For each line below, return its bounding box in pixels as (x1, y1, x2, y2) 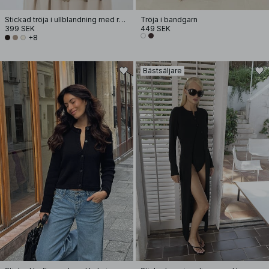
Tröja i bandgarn (141, 15, 198, 24)
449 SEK (141, 24, 171, 33)
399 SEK (5, 24, 35, 33)
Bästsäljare (143, 66, 182, 75)
